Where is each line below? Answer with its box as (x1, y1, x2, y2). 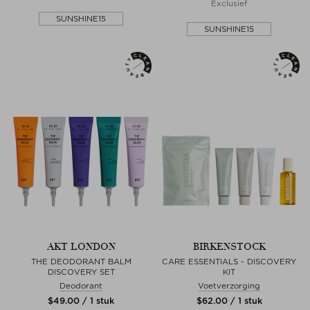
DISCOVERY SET (47, 266, 115, 277)
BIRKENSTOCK (192, 240, 266, 253)
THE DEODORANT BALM (30, 256, 131, 266)
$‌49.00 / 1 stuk (48, 295, 114, 306)
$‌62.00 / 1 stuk (196, 295, 262, 306)
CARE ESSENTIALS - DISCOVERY (162, 256, 296, 266)
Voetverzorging (198, 280, 260, 291)
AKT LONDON (46, 240, 116, 253)
